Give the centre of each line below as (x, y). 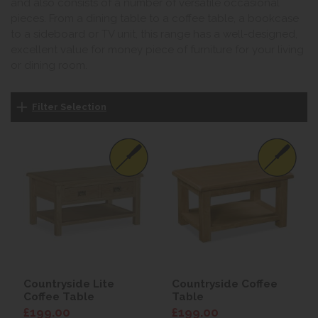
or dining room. (49, 65)
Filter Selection (69, 106)
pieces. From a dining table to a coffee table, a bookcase (155, 18)
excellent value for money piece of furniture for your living (157, 49)
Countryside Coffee (225, 284)
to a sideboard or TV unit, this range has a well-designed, (154, 34)
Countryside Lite (69, 284)
